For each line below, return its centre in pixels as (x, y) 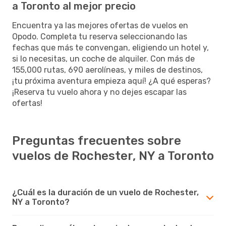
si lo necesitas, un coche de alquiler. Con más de (103, 59)
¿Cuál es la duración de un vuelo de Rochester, (105, 192)
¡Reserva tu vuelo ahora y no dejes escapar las (99, 92)
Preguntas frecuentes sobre (97, 140)
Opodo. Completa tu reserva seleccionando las (100, 36)
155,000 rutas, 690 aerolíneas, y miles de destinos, (107, 70)
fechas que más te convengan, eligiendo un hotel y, (110, 47)
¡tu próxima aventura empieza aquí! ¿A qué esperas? (111, 81)
